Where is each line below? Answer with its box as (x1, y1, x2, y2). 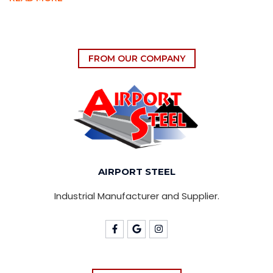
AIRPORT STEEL (97, 165, 175, 177)
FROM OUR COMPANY (88, 52, 185, 64)
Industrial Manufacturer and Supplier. (54, 189, 219, 202)
